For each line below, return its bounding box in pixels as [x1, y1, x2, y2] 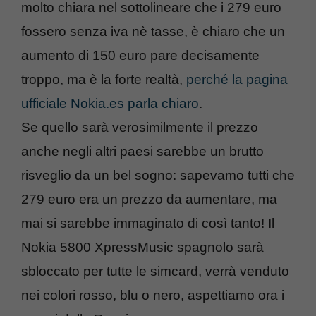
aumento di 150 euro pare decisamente [21, 47, 260, 63]
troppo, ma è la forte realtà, [21, 71, 186, 87]
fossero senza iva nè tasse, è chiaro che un [21, 23, 285, 39]
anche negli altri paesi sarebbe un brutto [21, 143, 264, 159]
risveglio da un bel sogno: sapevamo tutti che [21, 167, 295, 183]
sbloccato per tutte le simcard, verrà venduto [21, 263, 289, 279]
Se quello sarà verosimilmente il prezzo [21, 119, 258, 135]
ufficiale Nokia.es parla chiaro [21, 95, 199, 111]
